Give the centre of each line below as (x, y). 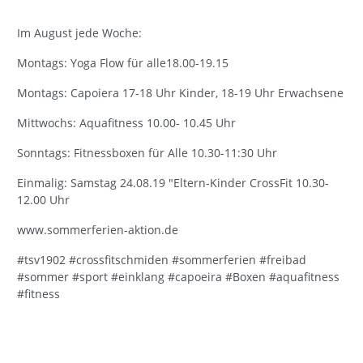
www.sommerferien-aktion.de (98, 229)
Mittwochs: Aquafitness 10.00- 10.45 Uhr (126, 122)
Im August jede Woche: (79, 32)
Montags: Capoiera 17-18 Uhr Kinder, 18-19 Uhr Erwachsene (180, 92)
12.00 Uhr (43, 199)
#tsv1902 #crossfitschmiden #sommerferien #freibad (162, 259)
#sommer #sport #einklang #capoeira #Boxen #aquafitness (178, 276)
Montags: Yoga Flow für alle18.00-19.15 (123, 62)
